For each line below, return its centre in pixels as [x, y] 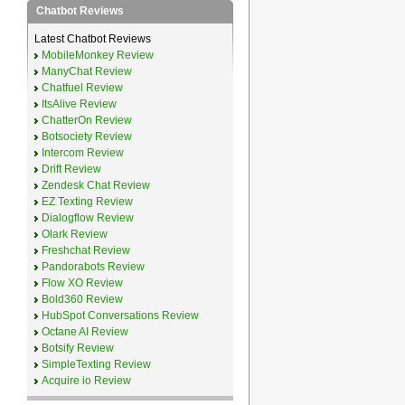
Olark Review [74, 234]
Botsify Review [77, 348]
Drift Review [71, 169]
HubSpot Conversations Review [120, 316]
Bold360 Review [82, 299]
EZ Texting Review [87, 202]
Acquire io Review [86, 381]
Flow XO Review [82, 283]
